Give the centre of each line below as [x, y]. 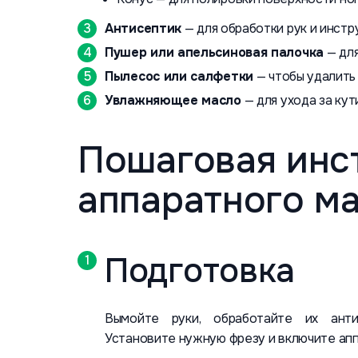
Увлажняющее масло [173, 100]
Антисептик [143, 28]
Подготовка [200, 271]
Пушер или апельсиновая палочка [214, 52]
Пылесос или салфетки [179, 76]
